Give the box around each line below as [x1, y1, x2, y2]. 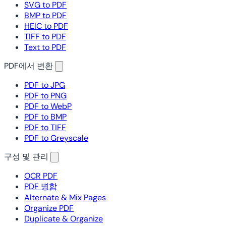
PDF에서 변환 [4, 61, 53, 71]
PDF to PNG [24, 90, 67, 101]
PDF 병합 [24, 181, 57, 192]
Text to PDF [24, 42, 66, 52]
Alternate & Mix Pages [24, 192, 106, 203]
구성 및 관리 [4, 151, 48, 162]
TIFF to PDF [24, 31, 66, 42]
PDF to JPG [24, 80, 65, 90]
